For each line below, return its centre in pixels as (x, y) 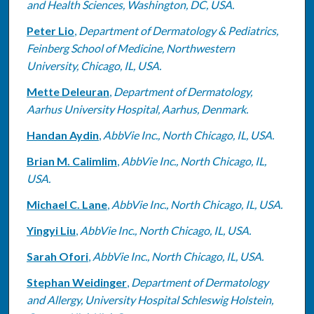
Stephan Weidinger (76, 282)
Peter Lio (50, 30)
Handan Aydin (62, 135)
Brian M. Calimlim (71, 161)
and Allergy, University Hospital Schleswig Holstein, (150, 299)
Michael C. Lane (67, 204)
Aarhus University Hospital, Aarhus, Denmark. (137, 109)
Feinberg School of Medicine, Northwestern (130, 48)
